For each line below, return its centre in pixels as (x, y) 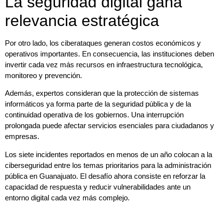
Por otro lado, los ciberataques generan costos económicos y (103, 43)
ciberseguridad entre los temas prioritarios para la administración (108, 165)
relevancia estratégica (82, 20)
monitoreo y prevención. (43, 75)
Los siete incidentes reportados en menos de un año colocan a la (109, 154)
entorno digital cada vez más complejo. (67, 197)
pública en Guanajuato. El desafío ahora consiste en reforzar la (105, 176)
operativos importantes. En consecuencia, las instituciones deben (110, 54)
